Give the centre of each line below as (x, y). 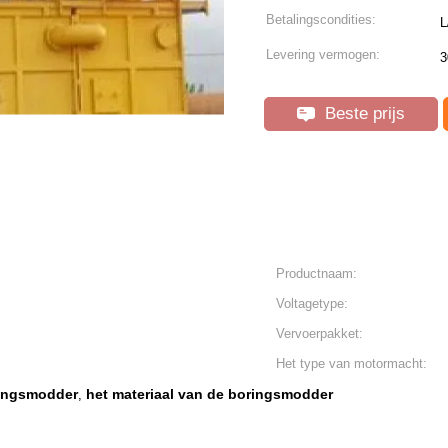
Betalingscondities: (321, 19)
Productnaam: (316, 273)
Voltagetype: (312, 303)
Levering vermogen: (323, 54)
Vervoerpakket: (319, 333)
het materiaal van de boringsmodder (209, 394)
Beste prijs (362, 113)
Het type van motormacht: (351, 363)
